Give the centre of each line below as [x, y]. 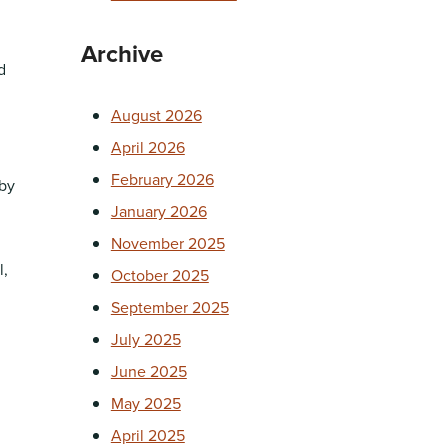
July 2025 [145, 338]
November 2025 [167, 242]
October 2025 [159, 274]
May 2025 [145, 402]
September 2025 [169, 306]
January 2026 [158, 210]
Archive [121, 53]
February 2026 [162, 178]
